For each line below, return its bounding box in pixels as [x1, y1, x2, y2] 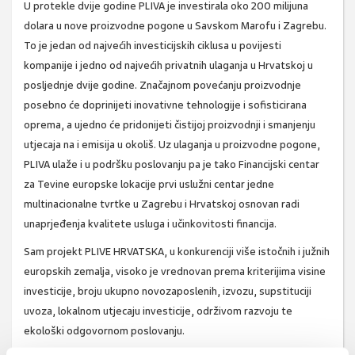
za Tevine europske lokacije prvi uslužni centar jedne [24, 177, 274, 192]
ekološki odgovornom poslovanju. [24, 324, 185, 338]
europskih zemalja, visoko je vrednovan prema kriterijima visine [24, 265, 326, 279]
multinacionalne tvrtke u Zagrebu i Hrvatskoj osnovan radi [24, 197, 300, 212]
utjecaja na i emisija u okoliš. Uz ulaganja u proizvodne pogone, [24, 138, 320, 152]
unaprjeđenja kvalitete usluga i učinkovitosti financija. [24, 217, 277, 231]
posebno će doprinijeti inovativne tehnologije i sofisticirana [24, 98, 307, 113]
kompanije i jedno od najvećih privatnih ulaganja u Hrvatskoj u [24, 59, 313, 73]
